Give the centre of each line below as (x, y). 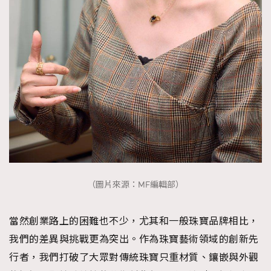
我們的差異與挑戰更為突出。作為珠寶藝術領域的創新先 (134, 239)
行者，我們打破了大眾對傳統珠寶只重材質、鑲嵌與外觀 (134, 257)
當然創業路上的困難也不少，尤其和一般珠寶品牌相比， (134, 221)
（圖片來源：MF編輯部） (135, 185)
